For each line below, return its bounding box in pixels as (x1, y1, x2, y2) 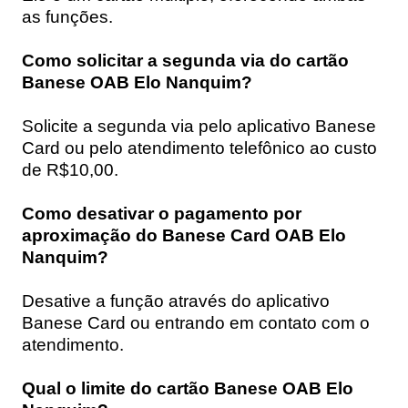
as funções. (22, 6, 113, 26)
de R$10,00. (22, 159, 118, 179)
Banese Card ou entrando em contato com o (22, 312, 370, 332)
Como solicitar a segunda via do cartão (22, 50, 349, 70)
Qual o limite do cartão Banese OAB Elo (22, 378, 353, 398)
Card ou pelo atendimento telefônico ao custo (22, 138, 377, 158)
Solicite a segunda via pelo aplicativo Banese (22, 116, 376, 136)
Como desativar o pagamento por (22, 203, 301, 223)
